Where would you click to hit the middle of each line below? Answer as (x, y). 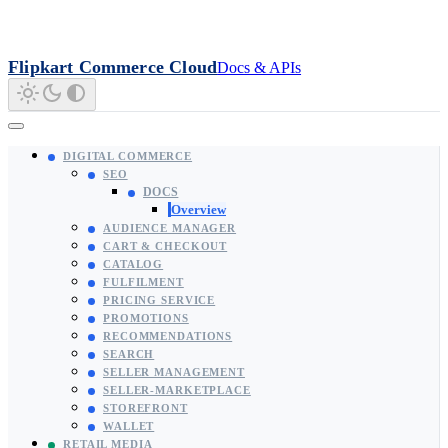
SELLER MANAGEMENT (174, 372)
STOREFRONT (145, 408)
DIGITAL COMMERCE (128, 156)
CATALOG (133, 264)
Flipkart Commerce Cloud (113, 67)
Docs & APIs (259, 67)
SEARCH (129, 354)
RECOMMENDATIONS (168, 336)
